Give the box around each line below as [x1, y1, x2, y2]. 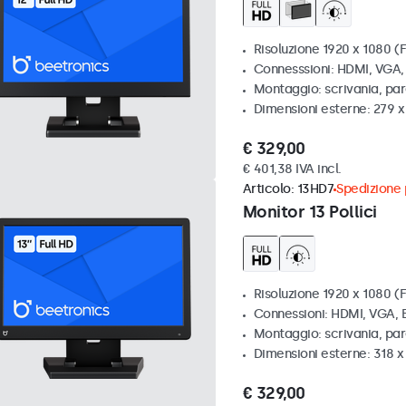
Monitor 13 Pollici [242, 202, 377, 223]
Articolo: [242, 181, 297, 198]
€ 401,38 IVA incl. [242, 161, 342, 178]
